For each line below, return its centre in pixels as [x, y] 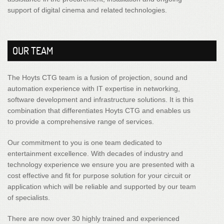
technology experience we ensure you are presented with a [101, 164]
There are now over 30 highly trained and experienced [93, 218]
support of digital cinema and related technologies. [87, 10]
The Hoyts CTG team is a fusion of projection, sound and [97, 77]
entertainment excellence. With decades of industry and [95, 153]
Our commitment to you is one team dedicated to [85, 142]
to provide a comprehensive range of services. [81, 121]
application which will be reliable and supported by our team [102, 186]
